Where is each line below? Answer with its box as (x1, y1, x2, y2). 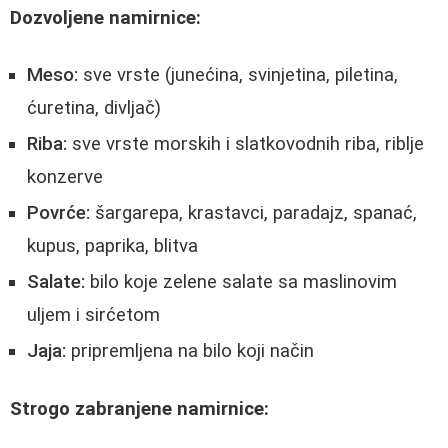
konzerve (27, 166, 103, 189)
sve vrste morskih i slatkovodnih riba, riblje (67, 133, 424, 156)
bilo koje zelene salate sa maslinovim (85, 271, 397, 294)
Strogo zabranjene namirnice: (10, 397, 269, 420)
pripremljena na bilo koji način (66, 340, 314, 363)
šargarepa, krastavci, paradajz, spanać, (90, 202, 417, 225)
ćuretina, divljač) (27, 97, 161, 120)
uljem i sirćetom (27, 304, 160, 327)
